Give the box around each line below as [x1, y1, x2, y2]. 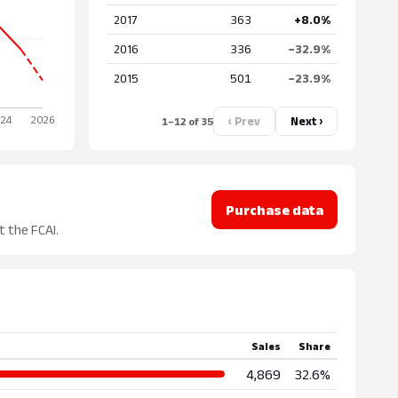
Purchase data [226, 202, 323, 218]
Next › [291, 115, 322, 128]
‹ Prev [228, 115, 260, 128]
